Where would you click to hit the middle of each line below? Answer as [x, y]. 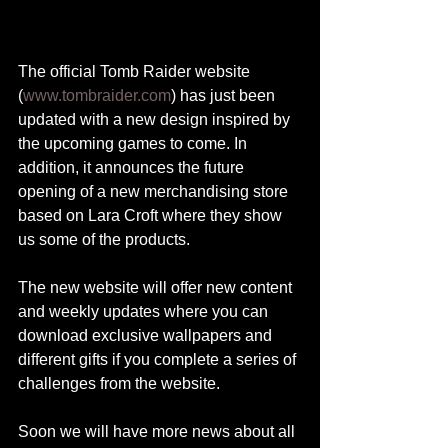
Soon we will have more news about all [158, 431]
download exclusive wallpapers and [147, 335]
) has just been [225, 95]
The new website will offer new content [157, 287]
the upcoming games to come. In [134, 143]
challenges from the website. [119, 383]
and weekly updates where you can [145, 311]
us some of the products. [104, 239]
